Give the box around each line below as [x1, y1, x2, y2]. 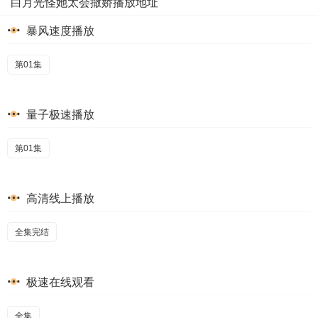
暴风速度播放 [23, 25, 94, 37]
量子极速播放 [23, 109, 94, 121]
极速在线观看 [23, 276, 94, 288]
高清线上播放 [23, 192, 94, 204]
